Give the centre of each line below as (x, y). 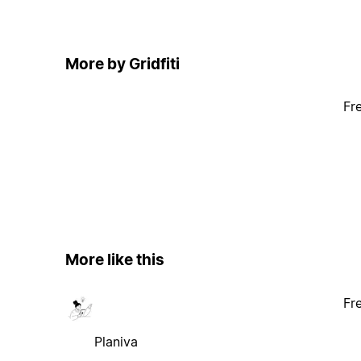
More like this (114, 260)
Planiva (116, 341)
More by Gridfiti (122, 64)
